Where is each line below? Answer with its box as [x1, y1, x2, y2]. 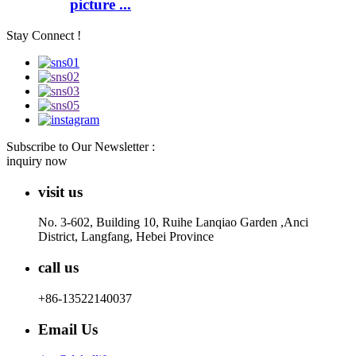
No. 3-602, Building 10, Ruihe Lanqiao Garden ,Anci [38, 215, 308, 230]
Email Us [38, 320, 98, 338]
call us [38, 259, 79, 277]
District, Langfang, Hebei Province [38, 230, 214, 244]
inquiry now [6, 153, 68, 168]
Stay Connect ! [6, 28, 81, 42]
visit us [38, 183, 83, 200]
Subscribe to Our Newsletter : [6, 139, 155, 153]
